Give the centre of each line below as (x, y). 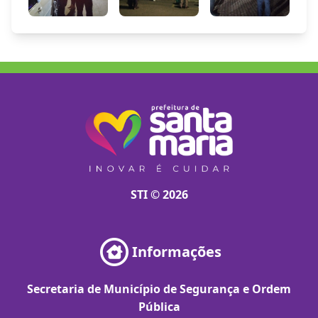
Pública (159, 307)
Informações (177, 252)
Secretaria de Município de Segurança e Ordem (159, 289)
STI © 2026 (159, 194)
